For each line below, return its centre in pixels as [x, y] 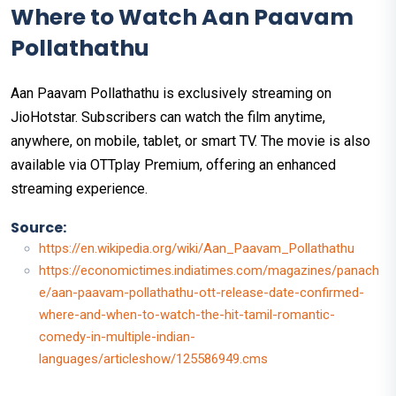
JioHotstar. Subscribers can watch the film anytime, [168, 118]
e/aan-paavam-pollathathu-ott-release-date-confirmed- [202, 293]
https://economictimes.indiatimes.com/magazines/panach [209, 271]
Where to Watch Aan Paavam [182, 18]
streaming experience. [79, 189]
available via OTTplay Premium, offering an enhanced [173, 165]
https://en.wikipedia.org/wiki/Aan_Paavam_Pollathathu [197, 249]
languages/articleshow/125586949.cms [153, 359]
